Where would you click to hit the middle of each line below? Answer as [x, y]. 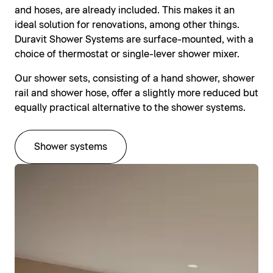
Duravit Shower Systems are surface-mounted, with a [134, 39]
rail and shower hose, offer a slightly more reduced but [136, 93]
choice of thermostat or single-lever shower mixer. [127, 54]
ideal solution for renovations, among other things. [127, 25]
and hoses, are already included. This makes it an [125, 10]
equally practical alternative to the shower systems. [130, 108]
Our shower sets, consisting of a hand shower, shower [135, 78]
